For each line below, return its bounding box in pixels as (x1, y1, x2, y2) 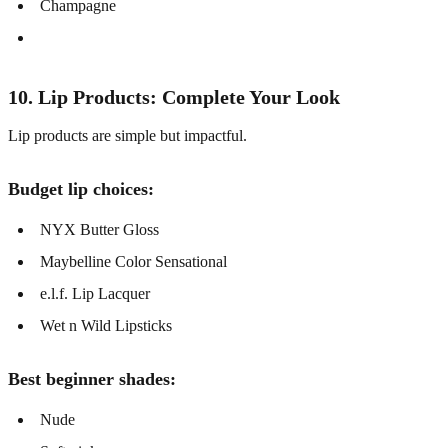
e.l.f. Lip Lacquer (40, 284, 150, 302)
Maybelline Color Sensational (40, 252, 227, 270)
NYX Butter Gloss (40, 220, 159, 238)
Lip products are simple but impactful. (8, 126, 247, 144)
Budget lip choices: (8, 178, 154, 199)
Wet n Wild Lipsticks (40, 316, 172, 334)
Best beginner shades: (8, 368, 176, 389)
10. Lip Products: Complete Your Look (8, 85, 340, 108)
